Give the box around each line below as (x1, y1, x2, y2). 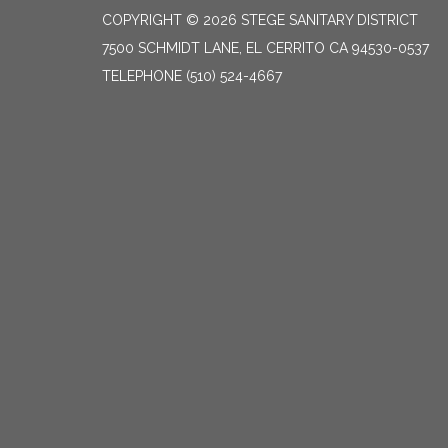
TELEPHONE (102, 68, 182, 84)
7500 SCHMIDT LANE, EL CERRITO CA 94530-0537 (102, 40, 429, 56)
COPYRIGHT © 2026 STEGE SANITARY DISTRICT (102, 12, 418, 28)
